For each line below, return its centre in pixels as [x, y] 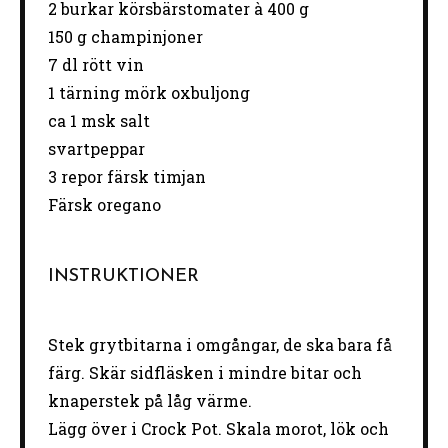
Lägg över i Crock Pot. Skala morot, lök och [218, 429]
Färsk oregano [104, 205]
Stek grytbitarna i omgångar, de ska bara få [219, 345]
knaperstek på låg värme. [149, 401]
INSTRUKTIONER [123, 277]
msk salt [113, 121]
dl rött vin [100, 65]
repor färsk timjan [131, 177]
